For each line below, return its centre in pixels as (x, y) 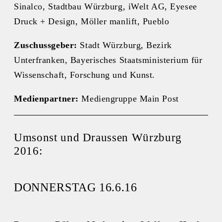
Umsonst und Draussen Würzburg (98, 137)
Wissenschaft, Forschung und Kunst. (85, 75)
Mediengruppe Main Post (130, 99)
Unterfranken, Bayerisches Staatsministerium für (108, 60)
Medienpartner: (48, 99)
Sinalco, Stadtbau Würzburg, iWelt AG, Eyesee (106, 7)
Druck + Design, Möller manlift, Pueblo (92, 22)
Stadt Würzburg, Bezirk (124, 45)
